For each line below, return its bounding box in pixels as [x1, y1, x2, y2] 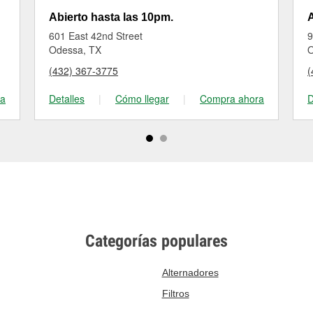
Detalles [49, 92, 85, 105]
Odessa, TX [49, 43, 101, 57]
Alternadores [161, 267, 219, 278]
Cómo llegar [115, 92, 169, 105]
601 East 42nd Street [49, 29, 143, 43]
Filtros [161, 288, 189, 299]
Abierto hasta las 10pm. [49, 11, 173, 23]
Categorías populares [85, 231, 228, 251]
